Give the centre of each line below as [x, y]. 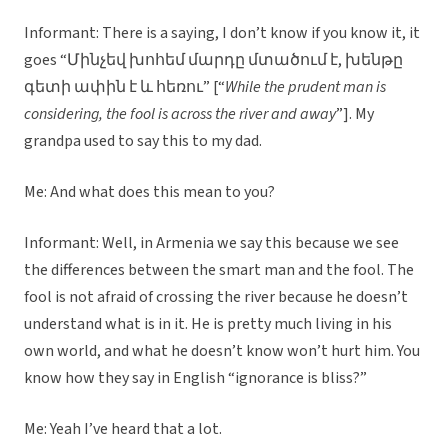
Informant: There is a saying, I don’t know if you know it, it [222, 33]
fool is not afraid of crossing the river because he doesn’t [216, 297]
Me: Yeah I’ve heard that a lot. [123, 429]
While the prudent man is [305, 87]
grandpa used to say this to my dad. [144, 141]
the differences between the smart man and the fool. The [219, 270]
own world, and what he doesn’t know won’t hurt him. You [222, 351]
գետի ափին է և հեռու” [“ [124, 87]
